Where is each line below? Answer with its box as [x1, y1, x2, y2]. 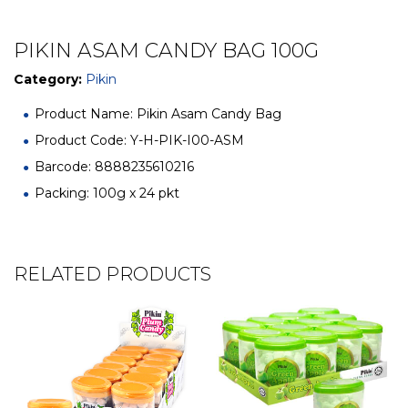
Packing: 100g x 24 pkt [35, 185, 179, 201]
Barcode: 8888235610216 [35, 158, 194, 175]
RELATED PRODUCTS [14, 263, 211, 285]
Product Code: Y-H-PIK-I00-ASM [35, 132, 244, 148]
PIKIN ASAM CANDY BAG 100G [14, 38, 319, 63]
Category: [14, 71, 86, 87]
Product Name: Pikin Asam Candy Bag [35, 106, 281, 122]
